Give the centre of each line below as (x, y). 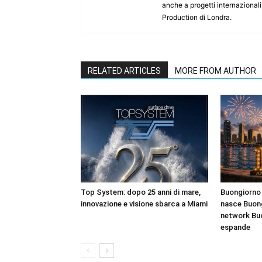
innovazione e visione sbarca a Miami (144, 204)
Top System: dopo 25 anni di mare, (141, 192)
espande (235, 227)
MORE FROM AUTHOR (216, 71)
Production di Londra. (197, 17)
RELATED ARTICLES (124, 71)
